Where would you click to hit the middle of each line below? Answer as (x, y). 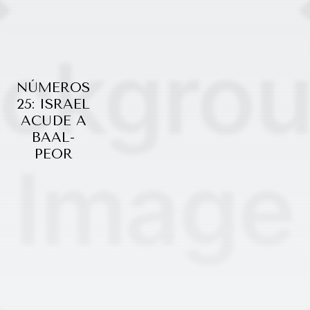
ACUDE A (53, 120)
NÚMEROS (54, 87)
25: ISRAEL (54, 104)
